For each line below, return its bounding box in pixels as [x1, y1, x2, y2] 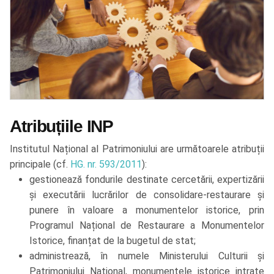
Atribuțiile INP [10, 117, 114, 136]
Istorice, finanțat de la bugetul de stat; [29, 235, 196, 247]
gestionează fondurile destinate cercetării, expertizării [29, 174, 264, 186]
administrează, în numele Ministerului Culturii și [29, 250, 264, 262]
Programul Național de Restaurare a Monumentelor [29, 220, 264, 232]
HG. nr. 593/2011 [70, 158, 142, 171]
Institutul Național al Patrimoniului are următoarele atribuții [10, 143, 264, 155]
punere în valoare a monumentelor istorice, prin [29, 204, 264, 217]
